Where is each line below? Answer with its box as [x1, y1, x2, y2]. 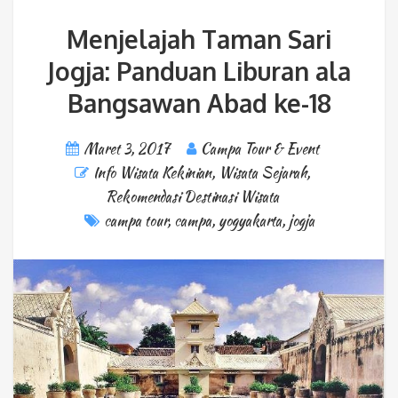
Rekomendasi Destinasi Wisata [106, 186, 279, 207]
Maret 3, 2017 [84, 138, 170, 159]
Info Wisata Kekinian [93, 162, 211, 183]
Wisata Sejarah [219, 162, 306, 183]
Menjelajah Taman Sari [67, 22, 331, 55]
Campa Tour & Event [201, 138, 319, 159]
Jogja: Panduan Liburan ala [47, 54, 351, 87]
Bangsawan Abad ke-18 [67, 86, 331, 119]
